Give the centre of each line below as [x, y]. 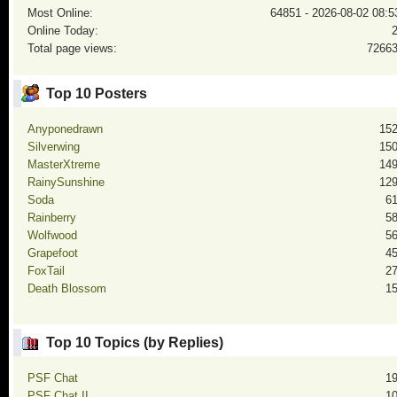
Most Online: [60, 13]
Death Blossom [66, 288]
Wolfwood [52, 235]
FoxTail [46, 271]
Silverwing [53, 147]
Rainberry [51, 218]
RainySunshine [66, 182]
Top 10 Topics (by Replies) [134, 342]
